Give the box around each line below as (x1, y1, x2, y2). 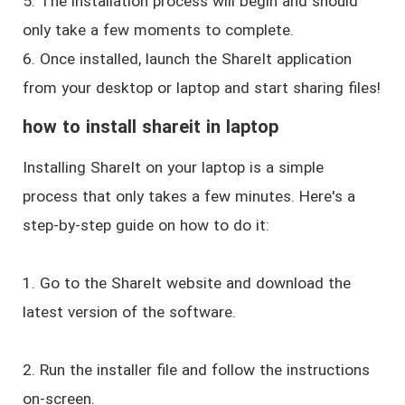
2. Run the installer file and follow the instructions (22, 361, 370, 380)
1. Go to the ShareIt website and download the (22, 274, 351, 293)
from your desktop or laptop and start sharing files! (22, 78, 381, 97)
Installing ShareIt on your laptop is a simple (22, 158, 324, 177)
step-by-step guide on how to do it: (22, 216, 269, 235)
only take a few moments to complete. (22, 20, 294, 39)
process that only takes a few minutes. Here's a (22, 187, 355, 206)
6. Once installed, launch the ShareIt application (22, 49, 352, 68)
